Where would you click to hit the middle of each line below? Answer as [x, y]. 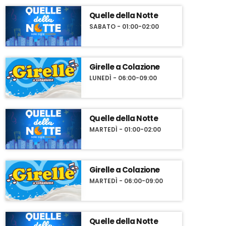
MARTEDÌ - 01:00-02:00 [125, 130]
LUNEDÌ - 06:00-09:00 [123, 78]
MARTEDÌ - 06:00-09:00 [126, 181]
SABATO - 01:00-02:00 [124, 27]
